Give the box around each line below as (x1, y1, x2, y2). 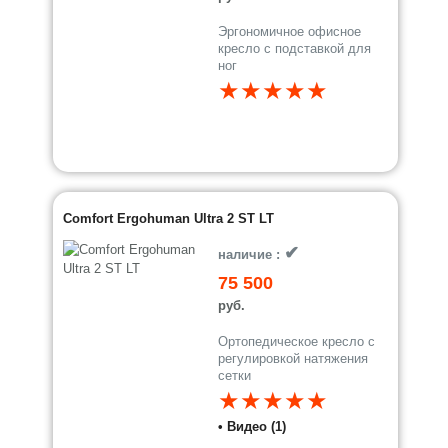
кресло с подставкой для (218, 41, 372, 56)
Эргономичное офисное (218, 24, 362, 39)
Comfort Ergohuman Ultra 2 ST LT (63, 211, 275, 226)
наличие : (218, 247, 285, 262)
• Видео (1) (218, 419, 287, 434)
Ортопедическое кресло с (218, 334, 376, 349)
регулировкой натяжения (218, 351, 369, 366)
